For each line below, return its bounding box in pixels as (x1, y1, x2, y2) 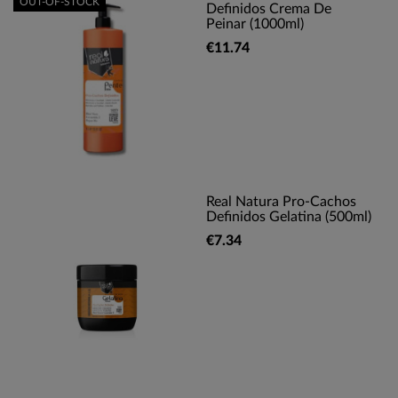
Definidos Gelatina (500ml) (206, 210, 371, 224)
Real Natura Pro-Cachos (206, 195, 356, 209)
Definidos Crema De (206, 2, 331, 16)
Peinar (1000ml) (206, 17, 304, 31)
